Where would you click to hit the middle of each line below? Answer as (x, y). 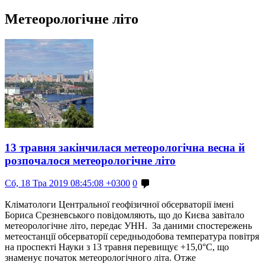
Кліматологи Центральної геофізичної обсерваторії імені (119, 205)
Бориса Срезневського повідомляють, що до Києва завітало (125, 215)
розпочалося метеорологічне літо (90, 160)
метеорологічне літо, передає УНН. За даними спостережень (128, 226)
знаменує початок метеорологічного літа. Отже (100, 258)
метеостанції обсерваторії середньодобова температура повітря (132, 237)
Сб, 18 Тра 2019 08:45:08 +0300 (67, 183)
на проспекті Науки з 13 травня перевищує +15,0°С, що (117, 247)
